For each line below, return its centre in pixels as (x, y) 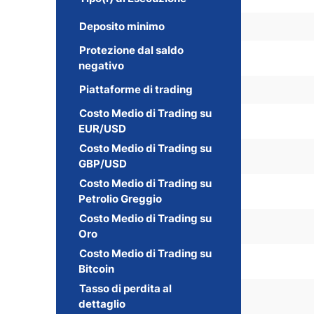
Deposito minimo (122, 26)
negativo (101, 66)
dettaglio (102, 304)
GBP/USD (103, 164)
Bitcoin (96, 269)
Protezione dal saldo (131, 50)
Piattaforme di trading (136, 89)
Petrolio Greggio (120, 199)
